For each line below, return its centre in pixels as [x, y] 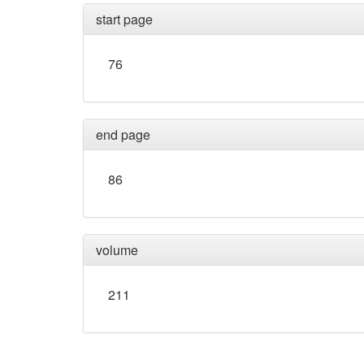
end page [123, 135]
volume [117, 250]
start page [124, 19]
